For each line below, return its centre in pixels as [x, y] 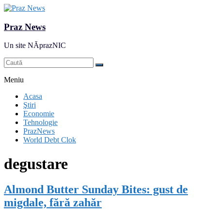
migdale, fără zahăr [53, 203]
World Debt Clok [50, 140]
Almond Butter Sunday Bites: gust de [96, 190]
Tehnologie [40, 123]
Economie [39, 114]
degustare [36, 163]
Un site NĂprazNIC [35, 46]
